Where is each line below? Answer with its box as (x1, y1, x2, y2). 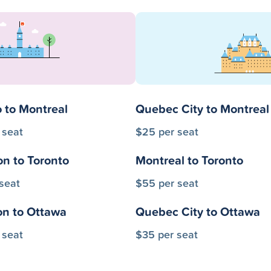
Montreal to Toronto (135, 151, 243, 169)
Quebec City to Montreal (135, 100, 269, 117)
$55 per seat (135, 175, 198, 191)
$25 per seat (135, 123, 198, 139)
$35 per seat (135, 226, 198, 242)
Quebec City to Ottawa (135, 203, 260, 220)
